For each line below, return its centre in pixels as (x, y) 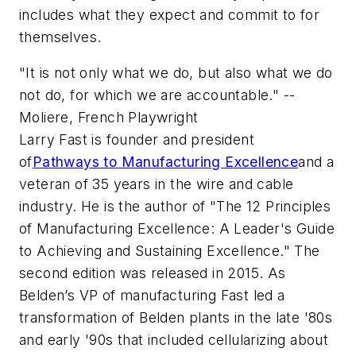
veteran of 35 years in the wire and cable (157, 184)
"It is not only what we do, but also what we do (176, 73)
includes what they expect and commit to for (170, 14)
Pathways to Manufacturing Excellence (165, 162)
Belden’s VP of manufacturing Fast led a (152, 296)
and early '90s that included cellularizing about (174, 340)
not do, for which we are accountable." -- (157, 95)
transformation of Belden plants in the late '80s (176, 318)
